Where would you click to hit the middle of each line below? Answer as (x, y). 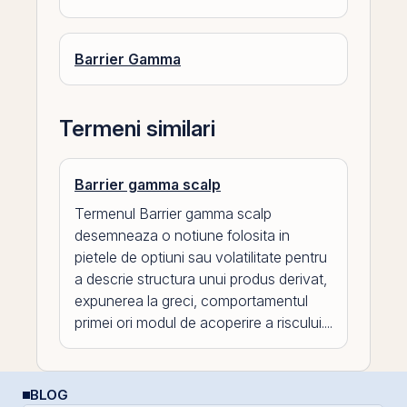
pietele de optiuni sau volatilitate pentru (201, 257)
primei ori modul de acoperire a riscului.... (203, 323)
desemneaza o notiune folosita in (182, 235)
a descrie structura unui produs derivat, (201, 279)
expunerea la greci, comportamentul (191, 301)
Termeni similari (137, 129)
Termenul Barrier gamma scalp (173, 213)
